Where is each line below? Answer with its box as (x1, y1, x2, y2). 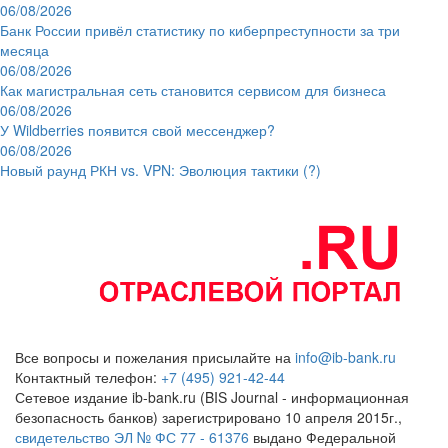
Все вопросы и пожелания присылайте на (15, 346, 295, 367)
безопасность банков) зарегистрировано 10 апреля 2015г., (15, 406, 402, 427)
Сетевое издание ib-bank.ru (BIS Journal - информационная (15, 386, 409, 407)
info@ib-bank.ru (295, 346, 396, 367)
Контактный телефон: (15, 366, 161, 387)
